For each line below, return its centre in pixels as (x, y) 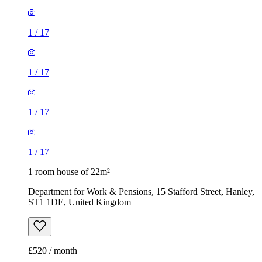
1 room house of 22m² (69, 172)
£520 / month (53, 251)
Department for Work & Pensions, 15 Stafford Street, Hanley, (141, 192)
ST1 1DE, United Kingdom (80, 202)
